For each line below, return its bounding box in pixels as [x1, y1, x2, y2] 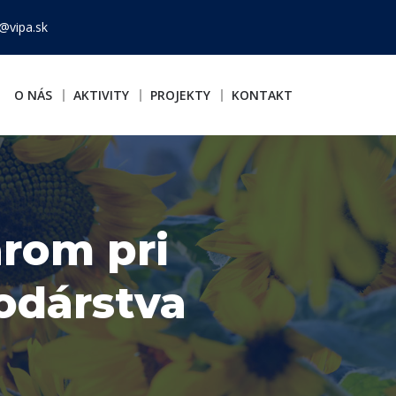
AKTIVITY [73, 87, 129, 103]
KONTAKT [232, 87, 293, 103]
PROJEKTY [150, 87, 210, 103]
